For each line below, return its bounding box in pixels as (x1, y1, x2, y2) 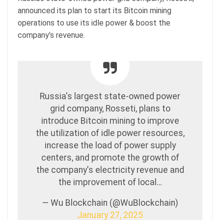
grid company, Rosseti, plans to (50, 104, 170, 114)
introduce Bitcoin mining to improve (41, 116, 179, 126)
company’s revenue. (18, 30, 85, 40)
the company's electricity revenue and (36, 165, 184, 175)
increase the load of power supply (44, 140, 176, 151)
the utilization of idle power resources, (35, 128, 185, 138)
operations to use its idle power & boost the (18, 18, 170, 28)
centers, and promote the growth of (41, 153, 179, 163)
